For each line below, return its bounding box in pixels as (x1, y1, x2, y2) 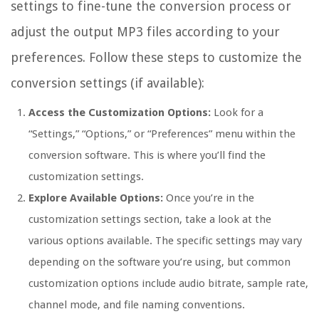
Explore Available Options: (28, 192, 163, 205)
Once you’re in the (163, 192, 254, 205)
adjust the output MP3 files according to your (11, 24, 280, 40)
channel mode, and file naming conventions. (28, 298, 245, 312)
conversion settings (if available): (11, 75, 204, 91)
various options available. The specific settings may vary (28, 234, 302, 248)
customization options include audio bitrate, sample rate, (28, 277, 308, 291)
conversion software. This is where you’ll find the (28, 149, 266, 162)
